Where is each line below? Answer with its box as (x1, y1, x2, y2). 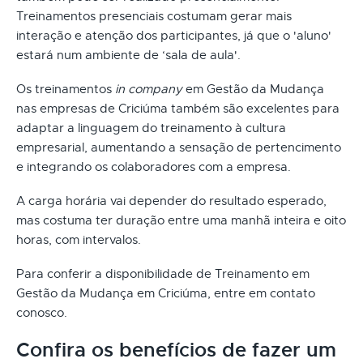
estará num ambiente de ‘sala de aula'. (16, 47, 241, 62)
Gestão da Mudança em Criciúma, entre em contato (16, 285, 315, 301)
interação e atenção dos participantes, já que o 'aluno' (16, 28, 331, 43)
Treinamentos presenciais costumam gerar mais (16, 8, 292, 23)
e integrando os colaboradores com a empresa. (16, 159, 291, 174)
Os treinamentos (16, 81, 115, 96)
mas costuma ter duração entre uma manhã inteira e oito (16, 212, 346, 228)
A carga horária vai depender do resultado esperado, (16, 193, 327, 208)
